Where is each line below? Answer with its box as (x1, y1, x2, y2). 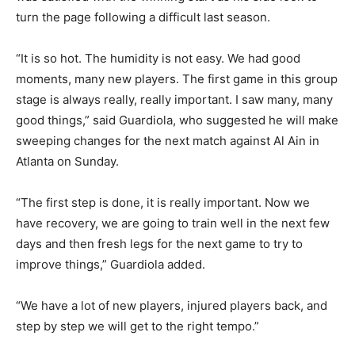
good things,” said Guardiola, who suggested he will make (16, 113, 338, 128)
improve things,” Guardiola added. (16, 257, 205, 273)
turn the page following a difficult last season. (16, 10, 270, 25)
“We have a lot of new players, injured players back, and (16, 298, 327, 314)
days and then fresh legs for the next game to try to (16, 236, 303, 252)
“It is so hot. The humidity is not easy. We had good (16, 51, 300, 67)
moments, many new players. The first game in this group (16, 71, 338, 87)
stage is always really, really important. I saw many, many (16, 92, 333, 108)
